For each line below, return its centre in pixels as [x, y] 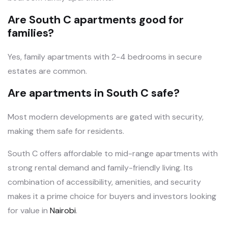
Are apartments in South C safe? [94, 93]
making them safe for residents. [66, 131]
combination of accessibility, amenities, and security [104, 182]
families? [31, 33]
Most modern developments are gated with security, [106, 117]
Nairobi [63, 211]
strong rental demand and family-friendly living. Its [100, 168]
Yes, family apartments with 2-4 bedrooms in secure [105, 57]
